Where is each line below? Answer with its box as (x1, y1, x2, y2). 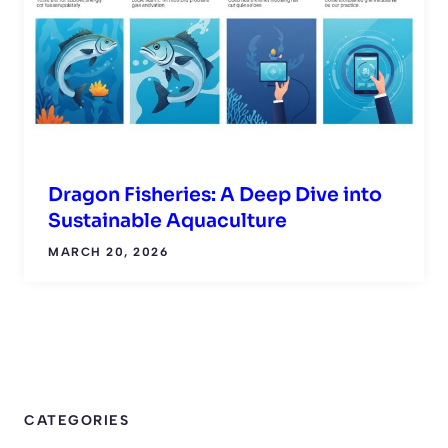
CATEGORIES (24, 412, 129, 430)
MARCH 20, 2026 (48, 245, 168, 260)
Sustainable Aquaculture (48, 209, 287, 234)
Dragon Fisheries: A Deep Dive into (48, 183, 382, 208)
